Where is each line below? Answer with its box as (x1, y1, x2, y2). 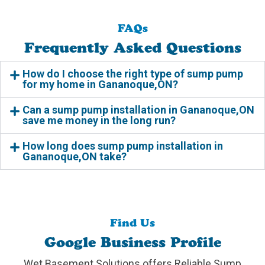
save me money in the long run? (22, 114, 176, 127)
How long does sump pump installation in (22, 140, 223, 153)
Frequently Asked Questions (24, 39, 241, 57)
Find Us (110, 216, 155, 230)
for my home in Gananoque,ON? (22, 78, 178, 91)
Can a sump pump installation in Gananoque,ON (22, 104, 254, 117)
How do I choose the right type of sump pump (22, 67, 243, 80)
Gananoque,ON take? (22, 150, 127, 163)
